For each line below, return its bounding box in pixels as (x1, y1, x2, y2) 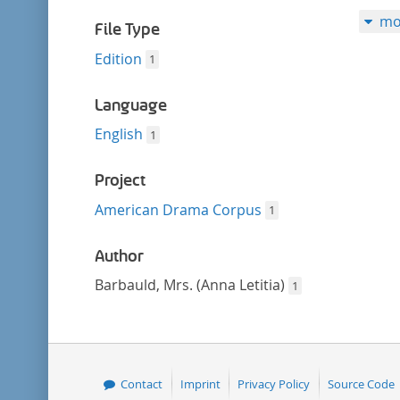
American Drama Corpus (94, 199, 262, 220)
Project (94, 171, 146, 190)
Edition (94, 48, 142, 69)
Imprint (179, 375, 221, 392)
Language (94, 95, 167, 115)
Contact (121, 375, 163, 392)
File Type (94, 20, 160, 39)
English (94, 124, 143, 144)
